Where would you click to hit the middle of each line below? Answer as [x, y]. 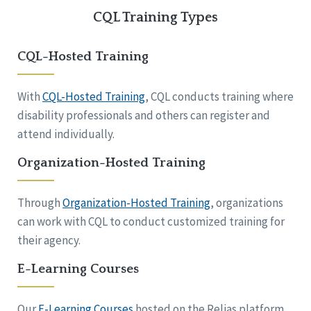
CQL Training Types [155, 18]
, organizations [247, 203]
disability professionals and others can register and [144, 116]
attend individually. [66, 134]
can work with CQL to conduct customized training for [151, 222]
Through [40, 203]
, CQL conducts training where [219, 97]
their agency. [49, 241]
